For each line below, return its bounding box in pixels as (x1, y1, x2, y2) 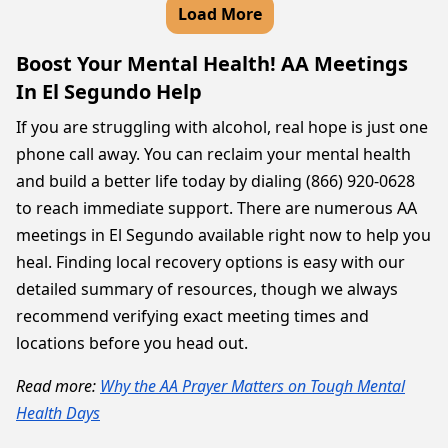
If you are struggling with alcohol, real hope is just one (16, 116, 428, 138)
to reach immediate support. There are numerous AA (16, 197, 417, 219)
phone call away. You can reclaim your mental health (16, 143, 411, 165)
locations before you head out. (16, 332, 248, 354)
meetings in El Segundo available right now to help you (16, 224, 431, 246)
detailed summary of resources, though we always (16, 278, 398, 300)
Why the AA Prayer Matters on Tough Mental (100, 375, 405, 397)
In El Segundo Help (16, 78, 202, 105)
